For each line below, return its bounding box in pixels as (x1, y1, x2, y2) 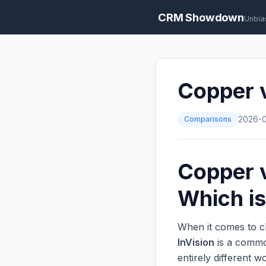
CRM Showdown (158, 11, 244, 24)
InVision (178, 236, 214, 249)
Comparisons (184, 115, 232, 124)
